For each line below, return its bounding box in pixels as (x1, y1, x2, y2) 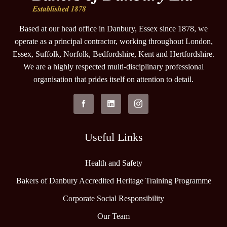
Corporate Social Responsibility (63, 194, 164, 203)
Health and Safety (85, 159, 142, 168)
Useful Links (84, 131, 143, 144)
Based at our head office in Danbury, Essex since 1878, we (19, 24, 208, 33)
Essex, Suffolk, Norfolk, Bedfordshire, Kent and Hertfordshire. (13, 50, 214, 59)
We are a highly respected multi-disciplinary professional (23, 62, 204, 71)
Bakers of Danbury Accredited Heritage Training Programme (16, 176, 211, 185)
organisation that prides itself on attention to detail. (33, 75, 194, 84)
